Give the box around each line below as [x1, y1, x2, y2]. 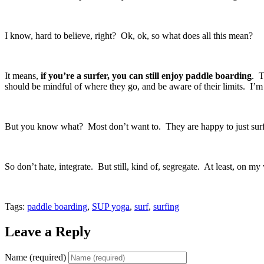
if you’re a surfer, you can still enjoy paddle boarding [41, 71, 252, 81]
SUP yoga [92, 202, 130, 212]
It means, [5, 71, 41, 81]
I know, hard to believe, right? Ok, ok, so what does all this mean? [5, 31, 260, 41]
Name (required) [5, 252, 66, 263]
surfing [153, 202, 179, 212]
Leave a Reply [5, 224, 91, 240]
